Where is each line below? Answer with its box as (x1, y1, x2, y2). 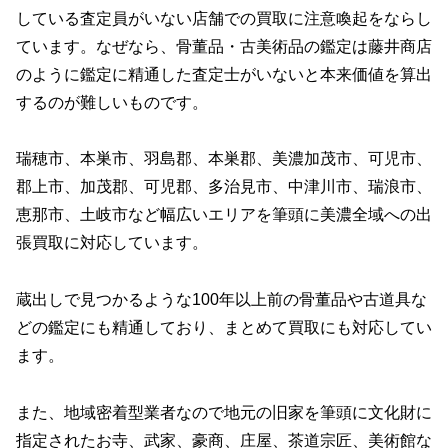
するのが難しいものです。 (16, 93, 208, 111)
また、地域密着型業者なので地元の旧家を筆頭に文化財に (16, 403, 432, 421)
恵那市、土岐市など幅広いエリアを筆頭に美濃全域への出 (16, 206, 432, 224)
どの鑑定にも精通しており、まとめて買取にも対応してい (16, 319, 432, 337)
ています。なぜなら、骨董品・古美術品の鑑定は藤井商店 (16, 37, 432, 55)
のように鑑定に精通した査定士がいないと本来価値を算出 (16, 65, 432, 83)
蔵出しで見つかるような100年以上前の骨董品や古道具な (16, 291, 427, 309)
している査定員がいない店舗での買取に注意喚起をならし (16, 9, 432, 27)
